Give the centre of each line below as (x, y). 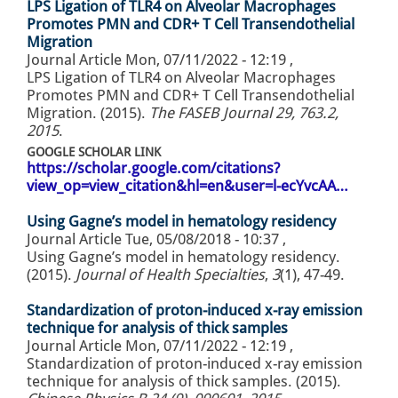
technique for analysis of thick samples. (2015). (184, 382)
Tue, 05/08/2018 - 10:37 (202, 239)
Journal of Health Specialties (170, 275)
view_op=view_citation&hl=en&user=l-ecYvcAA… (187, 186)
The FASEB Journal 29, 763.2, (244, 113)
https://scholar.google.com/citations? (153, 168)
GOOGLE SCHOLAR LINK (94, 152)
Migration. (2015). (88, 113)
